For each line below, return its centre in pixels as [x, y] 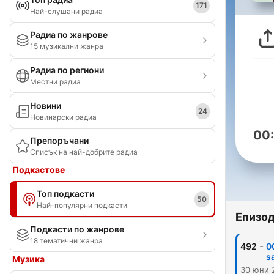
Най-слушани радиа [66, 11]
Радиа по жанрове [69, 35]
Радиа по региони [67, 70]
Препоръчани [59, 140]
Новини [46, 106]
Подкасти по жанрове [77, 229]
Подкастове [39, 170]
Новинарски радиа [63, 117]
